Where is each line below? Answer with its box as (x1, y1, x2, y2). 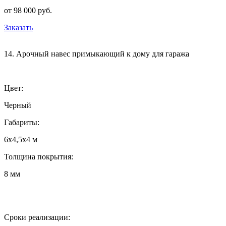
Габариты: (4, 118, 39, 127)
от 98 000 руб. (4, 6, 52, 15)
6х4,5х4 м (4, 135, 37, 144)
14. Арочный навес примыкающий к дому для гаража (4, 49, 189, 58)
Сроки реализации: (4, 212, 70, 221)
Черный (4, 100, 31, 109)
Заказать (4, 23, 33, 32)
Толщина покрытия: (4, 152, 73, 161)
